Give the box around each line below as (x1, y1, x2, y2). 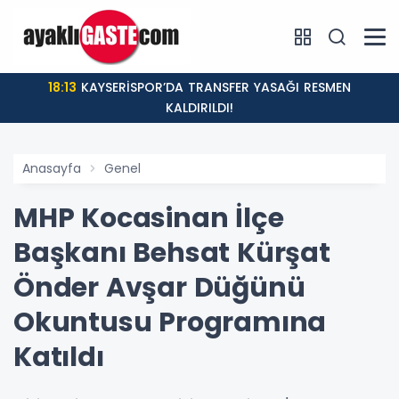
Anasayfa (22, 159, 81, 177)
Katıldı (13, 338, 104, 376)
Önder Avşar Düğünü (13, 269, 305, 306)
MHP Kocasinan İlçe (13, 199, 284, 237)
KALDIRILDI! (166, 99, 233, 117)
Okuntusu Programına (13, 304, 327, 341)
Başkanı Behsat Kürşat (13, 234, 330, 272)
